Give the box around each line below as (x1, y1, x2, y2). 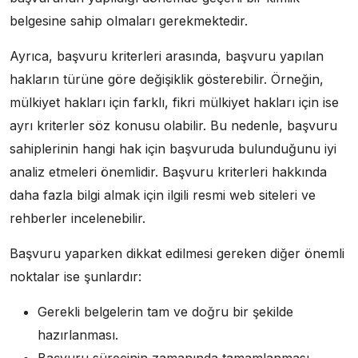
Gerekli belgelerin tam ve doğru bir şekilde (38, 304, 293, 320)
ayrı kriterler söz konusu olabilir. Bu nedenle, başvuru (10, 117, 337, 133)
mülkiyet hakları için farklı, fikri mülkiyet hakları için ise (10, 94, 339, 110)
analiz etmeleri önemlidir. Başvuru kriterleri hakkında (10, 164, 327, 180)
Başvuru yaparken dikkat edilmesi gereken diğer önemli (10, 245, 344, 261)
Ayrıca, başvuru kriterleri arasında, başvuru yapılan (10, 48, 324, 64)
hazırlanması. (38, 327, 118, 343)
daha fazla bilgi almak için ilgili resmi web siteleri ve (10, 187, 316, 203)
